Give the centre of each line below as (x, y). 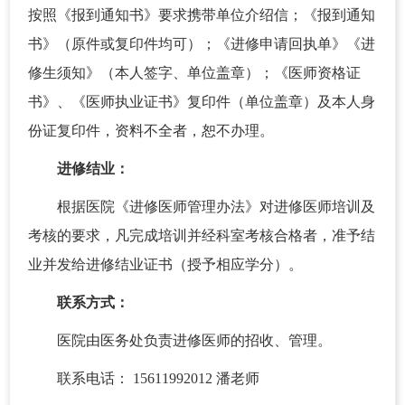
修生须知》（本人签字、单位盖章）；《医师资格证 (194, 73)
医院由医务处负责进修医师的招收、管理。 (194, 340)
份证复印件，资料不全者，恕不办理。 (151, 131)
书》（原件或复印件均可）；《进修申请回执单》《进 (202, 44)
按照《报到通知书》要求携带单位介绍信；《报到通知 (202, 15)
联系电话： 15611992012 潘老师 (158, 378)
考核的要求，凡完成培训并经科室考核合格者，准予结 (202, 235)
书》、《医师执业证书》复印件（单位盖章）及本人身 (202, 102)
